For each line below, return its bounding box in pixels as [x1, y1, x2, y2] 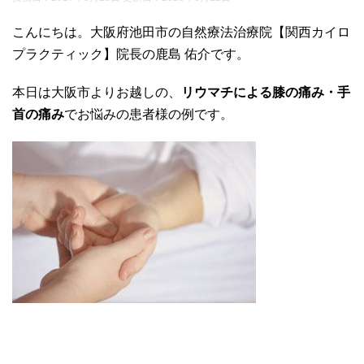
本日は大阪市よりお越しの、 [12, 84, 181, 99]
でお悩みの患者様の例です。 [64, 106, 233, 121]
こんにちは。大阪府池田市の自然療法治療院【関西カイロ [12, 24, 350, 39]
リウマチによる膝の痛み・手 [181, 84, 350, 99]
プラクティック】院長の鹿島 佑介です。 [12, 46, 249, 61]
